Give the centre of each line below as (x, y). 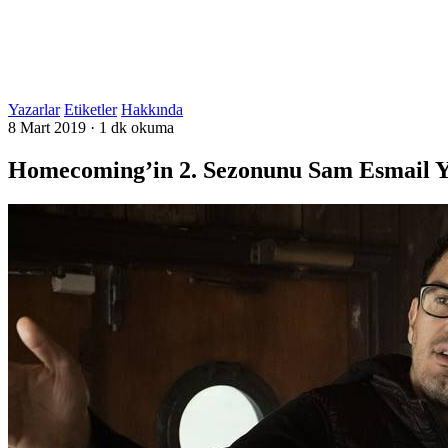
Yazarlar (34, 109)
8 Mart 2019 (47, 127)
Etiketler (90, 109)
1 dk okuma (136, 127)
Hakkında (152, 109)
